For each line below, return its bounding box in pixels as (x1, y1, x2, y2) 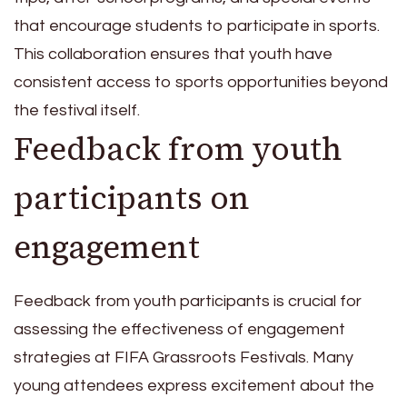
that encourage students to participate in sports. (14, 16, 380, 35)
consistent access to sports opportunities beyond (14, 73, 388, 91)
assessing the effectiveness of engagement (14, 321, 345, 339)
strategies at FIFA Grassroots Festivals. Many (14, 349, 353, 367)
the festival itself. (14, 101, 140, 119)
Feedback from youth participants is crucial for (14, 293, 362, 311)
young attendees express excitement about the (14, 377, 374, 395)
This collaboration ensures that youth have (14, 45, 333, 63)
